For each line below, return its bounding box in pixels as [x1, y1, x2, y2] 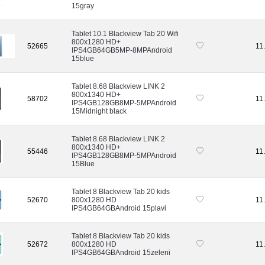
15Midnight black [72, 106, 127, 115]
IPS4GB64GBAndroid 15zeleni [72, 248, 170, 257]
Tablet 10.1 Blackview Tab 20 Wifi [72, 29, 179, 38]
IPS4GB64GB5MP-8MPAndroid [72, 46, 172, 54]
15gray [72, 1, 94, 10]
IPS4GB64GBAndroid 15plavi [72, 203, 166, 212]
